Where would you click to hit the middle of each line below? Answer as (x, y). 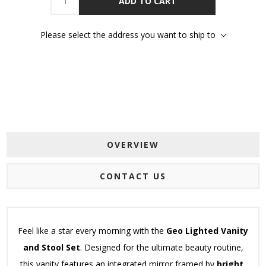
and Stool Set (51, 248)
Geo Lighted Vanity (207, 231)
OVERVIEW (133, 145)
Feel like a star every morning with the (92, 231)
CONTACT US (133, 176)
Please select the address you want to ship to (128, 35)
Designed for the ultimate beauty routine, (164, 248)
